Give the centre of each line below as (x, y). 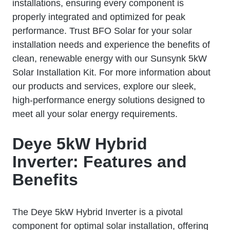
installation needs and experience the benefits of (111, 44)
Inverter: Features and (100, 161)
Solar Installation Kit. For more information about (111, 72)
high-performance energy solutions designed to (109, 100)
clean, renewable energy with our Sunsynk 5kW (110, 58)
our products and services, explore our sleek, (104, 86)
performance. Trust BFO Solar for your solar (102, 31)
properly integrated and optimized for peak (99, 17)
